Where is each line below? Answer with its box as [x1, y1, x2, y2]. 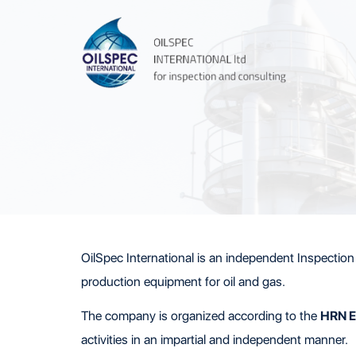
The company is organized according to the [81, 308, 320, 323]
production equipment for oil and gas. [81, 274, 285, 289]
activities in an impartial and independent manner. [81, 332, 348, 347]
